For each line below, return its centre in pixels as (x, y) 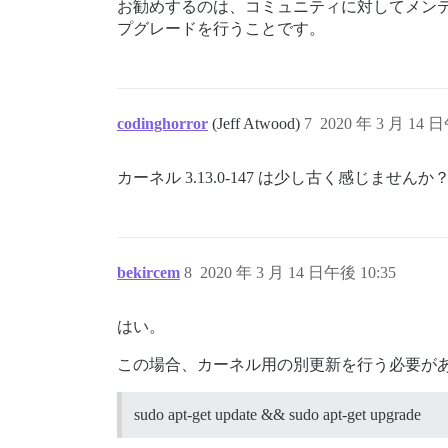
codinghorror (162, 123)
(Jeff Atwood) (258, 123)
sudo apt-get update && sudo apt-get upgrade (277, 414)
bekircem (148, 272)
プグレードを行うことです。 (221, 28)
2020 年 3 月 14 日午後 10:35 (298, 272)
